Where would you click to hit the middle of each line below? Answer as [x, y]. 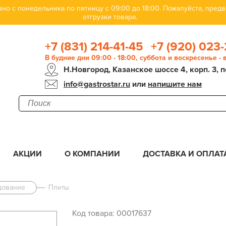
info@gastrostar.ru [97, 84]
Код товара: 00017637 [111, 213]
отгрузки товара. [110, 17]
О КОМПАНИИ [92, 154]
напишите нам [175, 84]
